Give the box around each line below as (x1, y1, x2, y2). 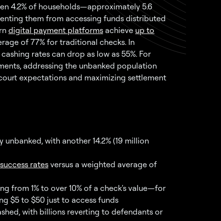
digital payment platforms (8, 25, 103, 35)
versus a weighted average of (48, 159, 157, 169)
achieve (103, 25, 135, 35)
